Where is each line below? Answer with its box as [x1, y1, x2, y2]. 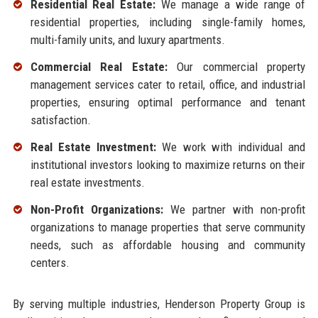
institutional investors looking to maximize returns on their [30, 158, 306, 172]
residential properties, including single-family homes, [30, 15, 306, 30]
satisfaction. [30, 113, 91, 128]
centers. [30, 255, 70, 270]
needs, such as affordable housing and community [30, 237, 306, 252]
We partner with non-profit [163, 202, 306, 216]
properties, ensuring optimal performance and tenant [30, 95, 306, 110]
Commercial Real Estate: [30, 60, 168, 75]
